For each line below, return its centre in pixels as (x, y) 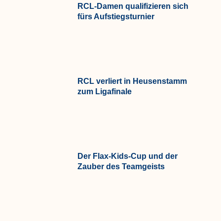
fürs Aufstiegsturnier (116, 16)
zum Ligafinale (105, 91)
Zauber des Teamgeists (121, 166)
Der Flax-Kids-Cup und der (128, 156)
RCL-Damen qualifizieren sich (133, 6)
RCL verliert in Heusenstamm (132, 81)
